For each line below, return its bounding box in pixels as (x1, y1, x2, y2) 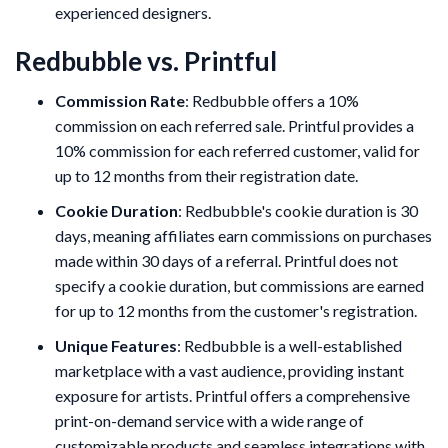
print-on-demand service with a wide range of (55, 410, 364, 430)
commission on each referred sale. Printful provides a (55, 115, 414, 135)
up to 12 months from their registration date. (55, 165, 358, 185)
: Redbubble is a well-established (177, 335, 402, 355)
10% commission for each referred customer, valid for (55, 140, 420, 160)
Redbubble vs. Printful (15, 44, 277, 77)
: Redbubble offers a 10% (185, 90, 359, 110)
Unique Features (55, 335, 177, 355)
